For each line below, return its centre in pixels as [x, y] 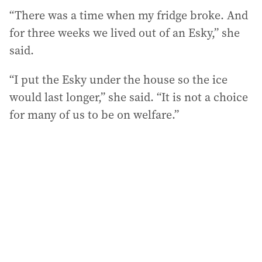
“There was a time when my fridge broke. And [129, 15]
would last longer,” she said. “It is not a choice [129, 97]
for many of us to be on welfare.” [94, 114]
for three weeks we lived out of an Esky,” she [125, 32]
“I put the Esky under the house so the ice [118, 79]
